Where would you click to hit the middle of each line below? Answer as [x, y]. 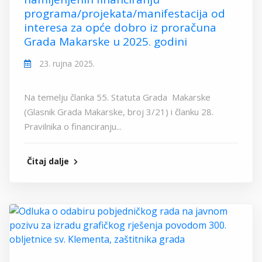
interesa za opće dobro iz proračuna [120, 28]
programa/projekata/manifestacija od [125, 14]
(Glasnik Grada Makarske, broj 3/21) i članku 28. [119, 112]
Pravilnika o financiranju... [73, 127]
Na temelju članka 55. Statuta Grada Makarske [117, 97]
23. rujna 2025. [66, 64]
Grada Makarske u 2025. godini [106, 42]
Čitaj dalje [49, 161]
